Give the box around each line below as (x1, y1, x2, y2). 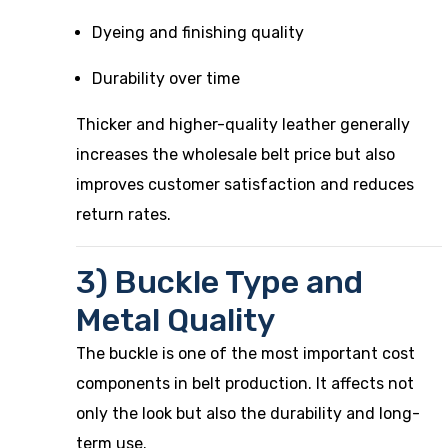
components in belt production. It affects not (76, 374, 414, 393)
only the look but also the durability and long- (76, 404, 420, 423)
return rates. (76, 205, 171, 224)
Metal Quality (76, 301, 275, 339)
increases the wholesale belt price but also (76, 145, 395, 164)
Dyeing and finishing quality (92, 23, 304, 42)
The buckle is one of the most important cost (76, 344, 415, 363)
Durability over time (92, 69, 240, 88)
